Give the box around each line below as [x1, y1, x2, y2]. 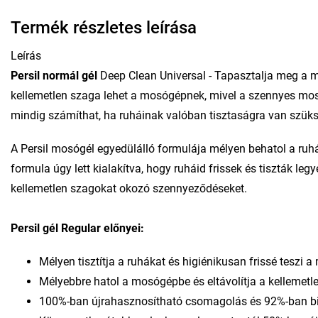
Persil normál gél [11, 68, 97, 82]
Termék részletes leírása [11, 17, 197, 38]
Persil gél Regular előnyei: [11, 221, 144, 235]
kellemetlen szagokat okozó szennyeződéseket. [11, 181, 247, 195]
